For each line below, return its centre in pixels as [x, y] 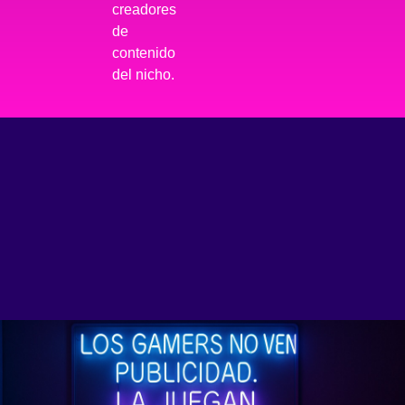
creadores [144, 10]
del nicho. [143, 75]
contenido [143, 53]
